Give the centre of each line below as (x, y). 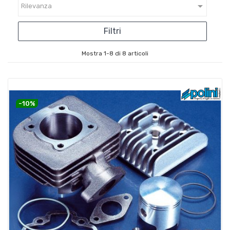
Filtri (112, 31)
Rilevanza (36, 6)
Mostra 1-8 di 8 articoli (115, 53)
